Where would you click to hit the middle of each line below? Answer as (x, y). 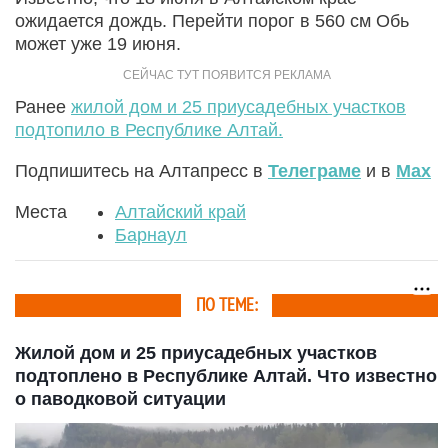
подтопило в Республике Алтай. (149, 129)
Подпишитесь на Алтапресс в (141, 170)
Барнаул (151, 234)
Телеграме (314, 170)
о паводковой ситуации (120, 398)
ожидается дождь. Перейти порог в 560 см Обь (212, 20)
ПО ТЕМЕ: (226, 305)
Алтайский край (180, 211)
